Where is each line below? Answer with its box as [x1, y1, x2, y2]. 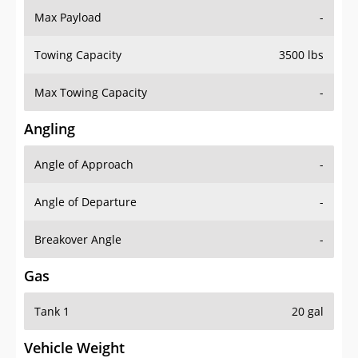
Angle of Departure [34, 162, 137, 178]
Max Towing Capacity [34, 53, 147, 69]
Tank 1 [34, 272, 70, 288]
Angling [24, 87, 75, 107]
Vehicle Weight [24, 306, 125, 326]
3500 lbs [279, 15, 324, 31]
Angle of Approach [34, 125, 133, 141]
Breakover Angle [34, 200, 121, 216]
